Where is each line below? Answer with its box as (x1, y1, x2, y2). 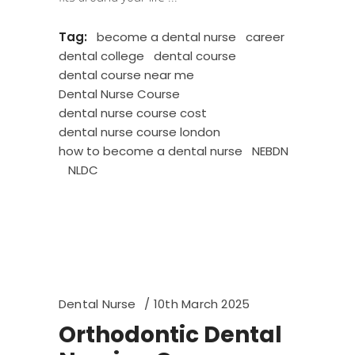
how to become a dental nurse (59, 143, 242, 159)
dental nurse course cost (59, 105, 207, 121)
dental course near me (59, 67, 194, 83)
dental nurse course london (59, 124, 220, 140)
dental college (59, 48, 144, 64)
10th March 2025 (153, 296, 250, 312)
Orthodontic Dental (59, 319, 282, 350)
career (246, 29, 284, 45)
